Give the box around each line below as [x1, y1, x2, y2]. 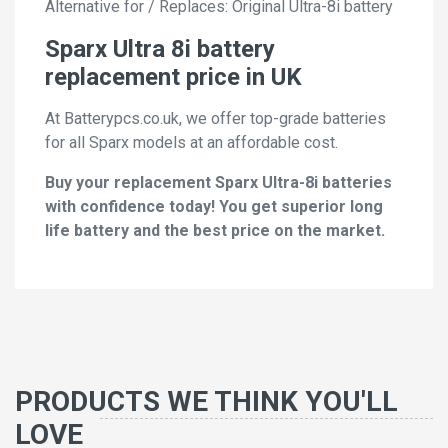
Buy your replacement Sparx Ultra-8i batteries [45, 173, 392, 193]
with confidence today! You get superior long [45, 197, 383, 217]
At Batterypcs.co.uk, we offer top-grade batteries [45, 109, 386, 129]
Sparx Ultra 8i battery [45, 35, 275, 64]
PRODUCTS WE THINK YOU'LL [15, 385, 398, 419]
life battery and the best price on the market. [45, 221, 385, 241]
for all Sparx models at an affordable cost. [45, 133, 338, 153]
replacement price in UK [45, 63, 302, 92]
